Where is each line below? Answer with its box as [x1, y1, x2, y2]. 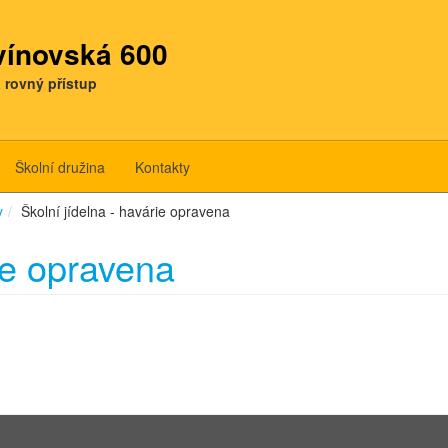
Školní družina [15, 157, 105, 177]
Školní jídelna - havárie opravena [21, 201, 230, 221]
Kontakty [135, 157, 190, 177]
